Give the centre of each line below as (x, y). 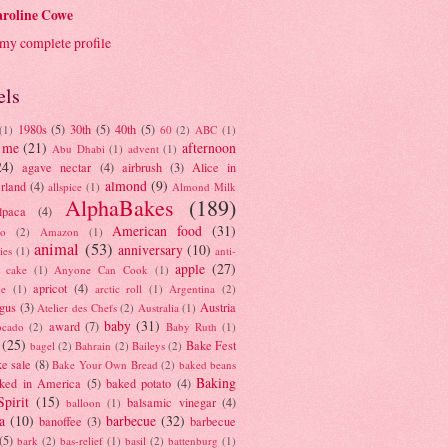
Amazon (59, 231)
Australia (158, 307)
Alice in (213, 166)
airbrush (141, 166)
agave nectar (57, 166)
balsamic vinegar (171, 401)
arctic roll (118, 288)
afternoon (209, 147)
